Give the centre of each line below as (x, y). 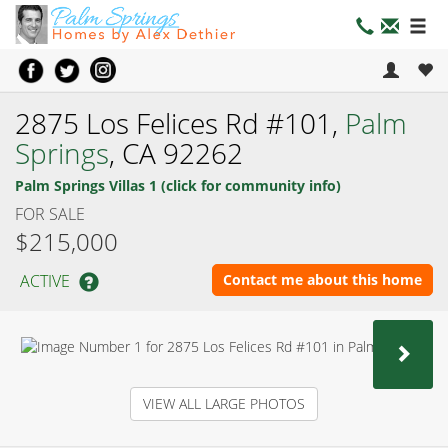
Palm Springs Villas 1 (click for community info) (178, 185)
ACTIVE (45, 280)
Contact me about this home (322, 279)
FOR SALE (50, 213)
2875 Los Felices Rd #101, (180, 122)
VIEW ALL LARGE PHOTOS (224, 404)
